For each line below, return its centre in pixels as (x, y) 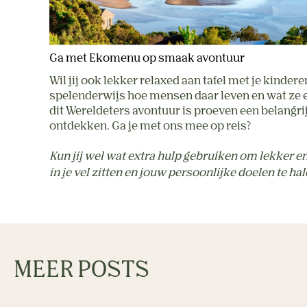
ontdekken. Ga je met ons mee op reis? (150, 127)
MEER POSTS (82, 271)
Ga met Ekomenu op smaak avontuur (147, 59)
